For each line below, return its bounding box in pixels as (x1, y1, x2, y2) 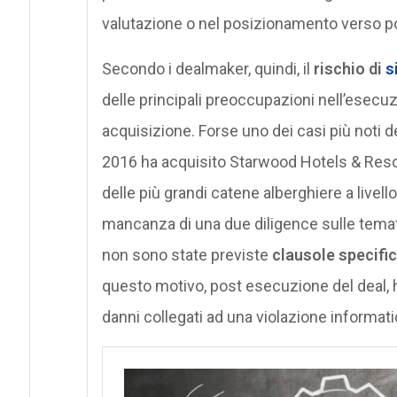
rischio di (313, 58, 385, 78)
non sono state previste (101, 245, 272, 264)
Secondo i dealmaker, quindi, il (101, 58, 314, 78)
